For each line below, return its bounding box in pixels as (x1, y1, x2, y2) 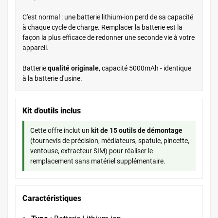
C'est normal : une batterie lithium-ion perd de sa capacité (22, 13, 193, 21)
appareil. (22, 43, 49, 52)
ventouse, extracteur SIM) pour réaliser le (30, 146, 153, 155)
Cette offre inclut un (30, 126, 91, 134)
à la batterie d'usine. (22, 74, 82, 82)
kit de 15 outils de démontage (91, 126, 182, 134)
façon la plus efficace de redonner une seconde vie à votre (22, 33, 195, 41)
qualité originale (48, 64, 99, 72)
